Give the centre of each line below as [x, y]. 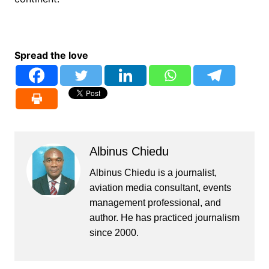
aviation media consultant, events [160, 188]
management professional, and [155, 203]
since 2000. [114, 233]
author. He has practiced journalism [164, 218]
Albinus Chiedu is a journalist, [153, 173]
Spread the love [51, 56]
